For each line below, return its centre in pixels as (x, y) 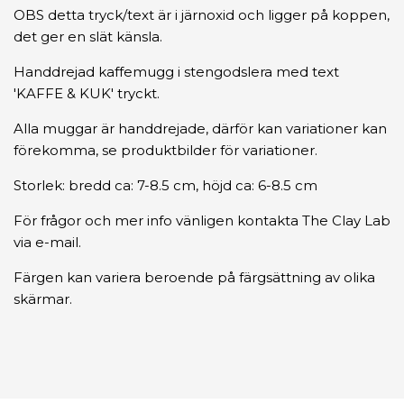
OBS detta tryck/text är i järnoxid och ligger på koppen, (202, 15)
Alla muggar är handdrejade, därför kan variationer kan (200, 129)
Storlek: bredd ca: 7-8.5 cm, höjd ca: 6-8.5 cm (165, 186)
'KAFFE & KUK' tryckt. (87, 94)
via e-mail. (47, 243)
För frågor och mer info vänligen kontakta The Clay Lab (202, 221)
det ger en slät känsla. (88, 37)
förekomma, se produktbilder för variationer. (165, 151)
